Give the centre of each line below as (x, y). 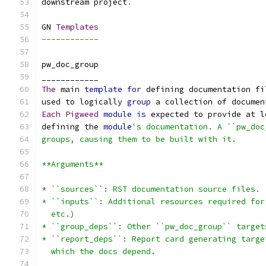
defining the (72, 127)
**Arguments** (72, 164)
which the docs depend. (99, 251)
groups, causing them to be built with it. (139, 139)
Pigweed (82, 114)
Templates (77, 27)
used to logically (84, 102)
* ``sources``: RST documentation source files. (151, 189)
